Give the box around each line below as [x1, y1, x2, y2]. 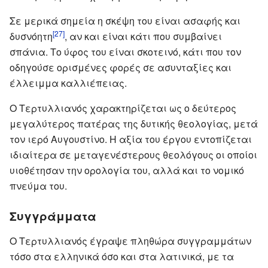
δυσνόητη [10, 29, 53, 43]
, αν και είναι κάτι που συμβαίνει [65, 29, 222, 43]
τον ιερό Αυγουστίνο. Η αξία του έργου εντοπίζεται [10, 132, 252, 146]
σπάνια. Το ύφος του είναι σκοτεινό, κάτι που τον [10, 44, 241, 59]
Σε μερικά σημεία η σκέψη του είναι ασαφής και [10, 13, 240, 28]
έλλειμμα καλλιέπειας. [10, 75, 127, 90]
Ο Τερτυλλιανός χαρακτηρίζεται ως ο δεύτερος [10, 100, 236, 115]
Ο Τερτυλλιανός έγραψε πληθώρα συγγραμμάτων [10, 233, 251, 248]
